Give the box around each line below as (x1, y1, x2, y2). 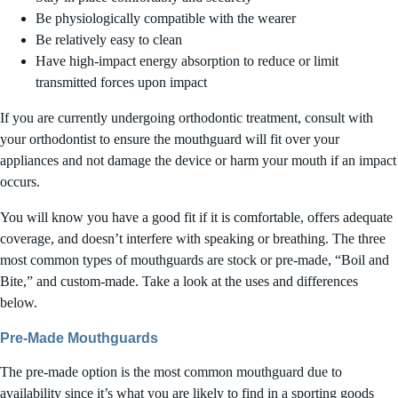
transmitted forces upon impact (36, 74, 207, 91)
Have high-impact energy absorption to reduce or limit (36, 52, 338, 69)
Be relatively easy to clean (36, 31, 182, 48)
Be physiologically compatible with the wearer (36, 10, 296, 27)
